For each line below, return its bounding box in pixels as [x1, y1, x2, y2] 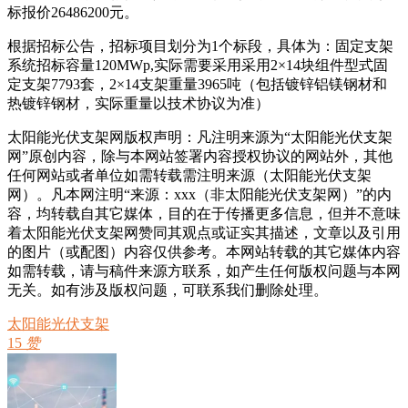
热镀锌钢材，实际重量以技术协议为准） [7, 95, 270, 111]
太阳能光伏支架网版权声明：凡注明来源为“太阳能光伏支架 [7, 128, 393, 145]
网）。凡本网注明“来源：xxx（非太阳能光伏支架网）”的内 [7, 186, 392, 202]
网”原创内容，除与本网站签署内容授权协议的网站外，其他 [7, 148, 393, 164]
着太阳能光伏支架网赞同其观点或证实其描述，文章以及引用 [7, 224, 401, 240]
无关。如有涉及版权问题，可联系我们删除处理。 [7, 281, 328, 298]
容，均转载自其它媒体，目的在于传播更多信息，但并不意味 [7, 205, 401, 221]
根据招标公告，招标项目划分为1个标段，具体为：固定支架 [7, 37, 393, 54]
